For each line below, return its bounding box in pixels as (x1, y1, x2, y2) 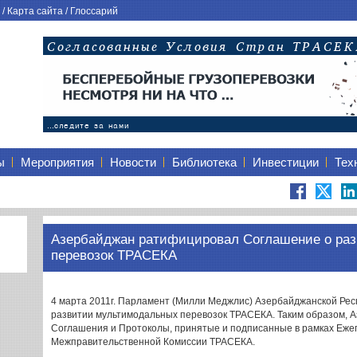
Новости (110, 155, 156, 169)
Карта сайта (7, 6, 63, 17)
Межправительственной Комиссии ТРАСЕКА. (51, 336, 255, 347)
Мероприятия (21, 155, 94, 169)
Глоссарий (70, 6, 118, 17)
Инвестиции (253, 155, 319, 169)
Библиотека (172, 155, 237, 169)
